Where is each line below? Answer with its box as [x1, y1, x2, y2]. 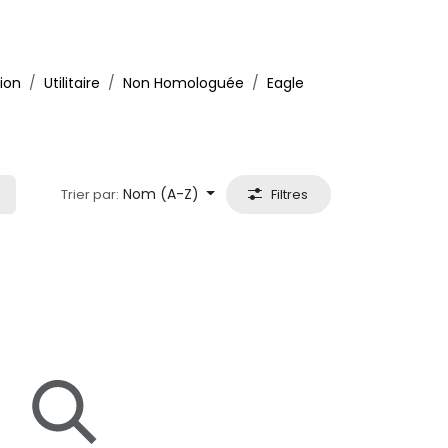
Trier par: [60, 185, 119, 204]
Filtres [271, 185, 309, 204]
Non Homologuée [123, 73, 244, 93]
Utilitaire [44, 73, 100, 93]
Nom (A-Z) [122, 184, 199, 204]
